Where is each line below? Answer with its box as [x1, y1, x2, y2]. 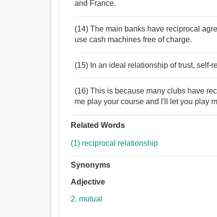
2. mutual [71, 195, 103, 203]
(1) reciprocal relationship [71, 139, 158, 148]
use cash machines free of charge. [75, 35, 192, 44]
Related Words [71, 121, 125, 130]
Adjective [71, 178, 106, 186]
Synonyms [71, 161, 111, 170]
